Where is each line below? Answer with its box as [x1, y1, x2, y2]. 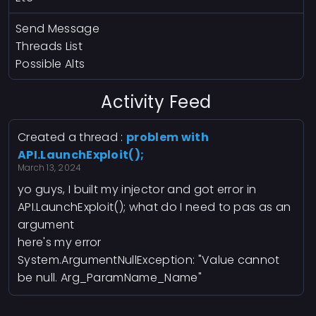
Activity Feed [101, 90, 212, 114]
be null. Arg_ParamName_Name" [18, 269, 202, 286]
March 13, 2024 [18, 162, 82, 174]
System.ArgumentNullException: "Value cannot [18, 252, 280, 269]
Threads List [16, 38, 83, 55]
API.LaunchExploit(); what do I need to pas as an [18, 199, 291, 216]
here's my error [18, 234, 102, 251]
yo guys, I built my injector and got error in [18, 181, 257, 198]
